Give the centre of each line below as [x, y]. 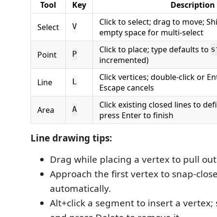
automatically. [80, 188]
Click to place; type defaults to [155, 49]
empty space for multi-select [151, 32]
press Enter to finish [136, 115]
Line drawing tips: [71, 138]
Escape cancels [127, 87]
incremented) [124, 60]
